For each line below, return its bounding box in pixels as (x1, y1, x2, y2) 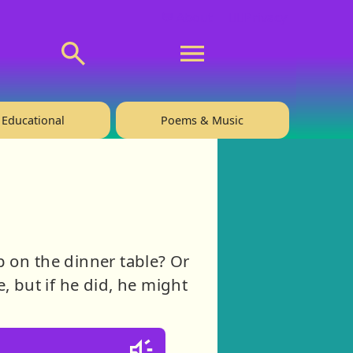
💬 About (160, 8, 213, 26)
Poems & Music (161, 112, 244, 128)
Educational (2, 112, 65, 128)
